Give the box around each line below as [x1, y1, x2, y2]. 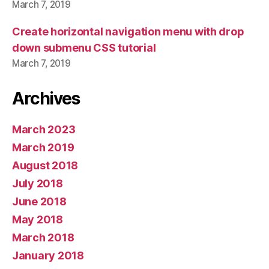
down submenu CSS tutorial [12, 41, 156, 54]
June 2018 [12, 195, 67, 208]
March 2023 [12, 122, 76, 136]
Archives [12, 88, 80, 109]
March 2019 [12, 141, 74, 154]
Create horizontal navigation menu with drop [12, 25, 244, 38]
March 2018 [12, 231, 74, 244]
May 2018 [12, 213, 63, 226]
